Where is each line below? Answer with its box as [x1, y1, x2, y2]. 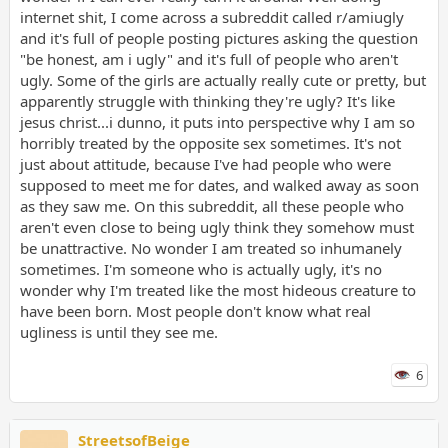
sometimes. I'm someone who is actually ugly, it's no [19, 258, 382, 279]
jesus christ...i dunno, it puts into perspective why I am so [19, 111, 415, 132]
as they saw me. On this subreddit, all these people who [19, 195, 404, 216]
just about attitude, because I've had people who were [19, 153, 391, 174]
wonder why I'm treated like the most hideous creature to [19, 279, 416, 300]
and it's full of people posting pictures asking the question [19, 27, 418, 48]
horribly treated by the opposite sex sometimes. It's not [19, 132, 401, 153]
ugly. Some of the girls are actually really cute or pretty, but [19, 69, 426, 90]
